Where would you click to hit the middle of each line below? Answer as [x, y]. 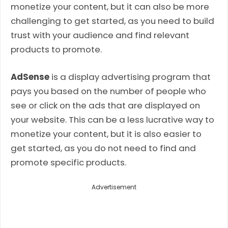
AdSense [30, 77]
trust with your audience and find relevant [100, 35]
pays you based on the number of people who [108, 91]
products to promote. [56, 50]
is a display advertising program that [130, 77]
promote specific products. [68, 162]
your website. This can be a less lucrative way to [112, 119]
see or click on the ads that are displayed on [105, 105]
